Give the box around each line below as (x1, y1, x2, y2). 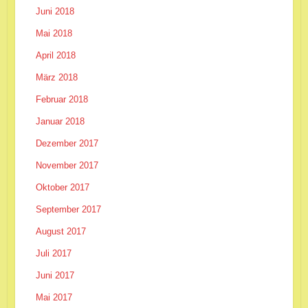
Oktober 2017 (35, 181, 89, 192)
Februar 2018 (35, 93, 88, 104)
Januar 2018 (35, 115, 85, 126)
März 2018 (35, 71, 78, 82)
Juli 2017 (35, 247, 71, 258)
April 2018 (35, 49, 76, 60)
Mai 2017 (35, 291, 72, 302)
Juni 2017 (35, 269, 74, 280)
